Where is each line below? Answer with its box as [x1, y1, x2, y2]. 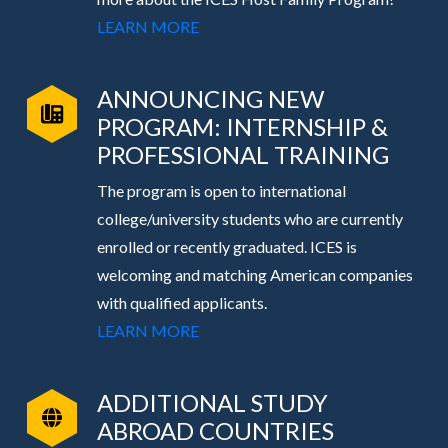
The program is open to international [96, 181, 346, 201]
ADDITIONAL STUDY [96, 388, 328, 418]
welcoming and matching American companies [96, 265, 413, 285]
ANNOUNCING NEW [96, 84, 324, 114]
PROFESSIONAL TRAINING [96, 140, 389, 170]
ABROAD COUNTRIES [96, 416, 334, 446]
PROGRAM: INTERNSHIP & [96, 112, 388, 142]
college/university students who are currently [96, 209, 403, 229]
